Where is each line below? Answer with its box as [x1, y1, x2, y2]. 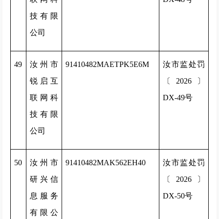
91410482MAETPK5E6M [66, 60, 149, 68]
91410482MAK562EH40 [66, 158, 146, 167]
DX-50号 [163, 192, 193, 200]
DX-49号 [163, 93, 193, 102]
